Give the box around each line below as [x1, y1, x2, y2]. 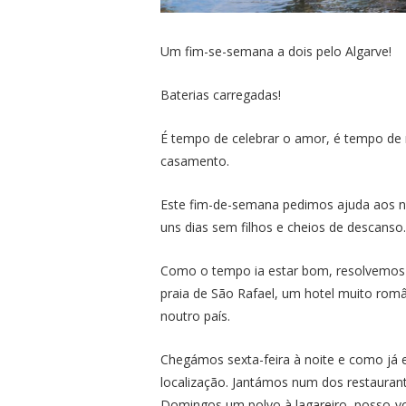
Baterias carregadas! [160, 85, 281, 103]
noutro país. [160, 306, 234, 324]
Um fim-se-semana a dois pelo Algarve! [160, 42, 391, 60]
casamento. [160, 151, 229, 169]
